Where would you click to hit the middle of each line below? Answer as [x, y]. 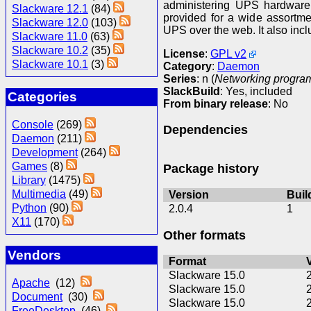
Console [33, 125]
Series [180, 78]
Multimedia [39, 194]
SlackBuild [192, 91]
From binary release [216, 103]
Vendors [34, 255]
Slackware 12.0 [50, 22]
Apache [31, 283]
